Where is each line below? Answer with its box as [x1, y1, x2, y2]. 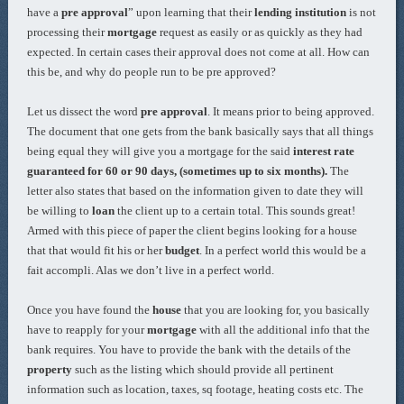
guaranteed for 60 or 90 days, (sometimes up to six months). [27, 164, 331, 178]
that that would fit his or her [27, 243, 166, 257]
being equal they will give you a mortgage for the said [27, 144, 294, 158]
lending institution [254, 5, 347, 19]
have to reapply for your [27, 323, 148, 336]
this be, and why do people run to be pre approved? [27, 65, 277, 78]
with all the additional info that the [197, 323, 371, 336]
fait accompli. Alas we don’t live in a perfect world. [27, 263, 275, 277]
